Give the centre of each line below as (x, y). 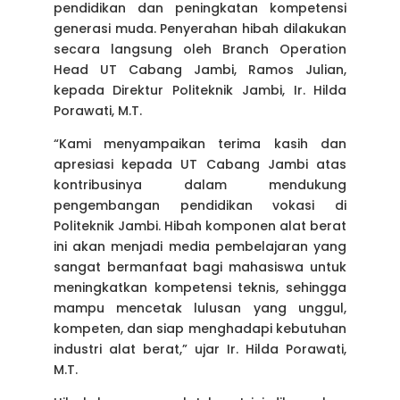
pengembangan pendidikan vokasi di (200, 206)
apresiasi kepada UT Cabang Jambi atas (200, 165)
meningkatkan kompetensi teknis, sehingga (200, 288)
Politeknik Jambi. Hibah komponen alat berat (200, 226)
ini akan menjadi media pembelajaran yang (200, 247)
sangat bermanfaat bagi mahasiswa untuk (200, 267)
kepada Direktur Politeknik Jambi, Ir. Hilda (200, 91)
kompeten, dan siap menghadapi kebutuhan (200, 329)
